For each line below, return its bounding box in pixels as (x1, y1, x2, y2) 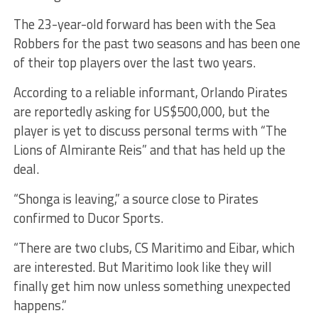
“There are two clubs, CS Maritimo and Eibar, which (13, 238, 295, 258)
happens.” (13, 295, 67, 316)
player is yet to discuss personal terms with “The (13, 121, 287, 141)
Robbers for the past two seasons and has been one (13, 33, 300, 54)
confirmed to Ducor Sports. (13, 208, 163, 229)
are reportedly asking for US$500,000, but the (13, 102, 270, 122)
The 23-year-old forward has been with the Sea (13, 14, 275, 35)
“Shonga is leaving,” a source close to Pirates (13, 189, 258, 209)
